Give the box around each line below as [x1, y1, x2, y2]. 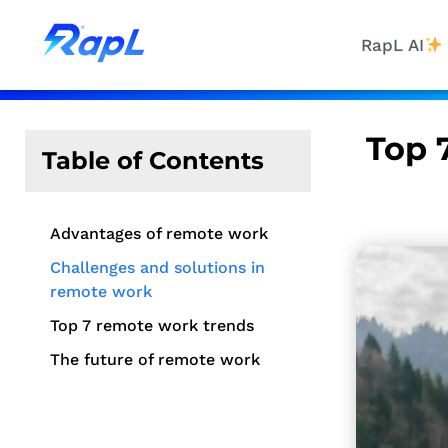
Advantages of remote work [50, 224, 268, 243]
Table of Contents [42, 146, 264, 175]
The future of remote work [50, 350, 260, 369]
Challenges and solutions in [50, 258, 265, 277]
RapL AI [360, 35, 424, 55]
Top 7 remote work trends [50, 316, 254, 335]
